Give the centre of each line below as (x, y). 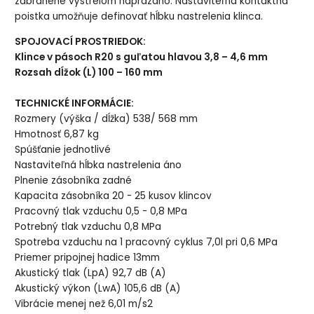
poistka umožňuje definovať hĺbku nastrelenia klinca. (139, 17)
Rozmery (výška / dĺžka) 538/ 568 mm (107, 119)
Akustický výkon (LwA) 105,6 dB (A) (98, 289)
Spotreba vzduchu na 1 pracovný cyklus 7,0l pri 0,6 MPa (146, 243)
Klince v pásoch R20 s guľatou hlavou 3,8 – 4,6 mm (142, 57)
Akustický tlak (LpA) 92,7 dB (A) (91, 273)
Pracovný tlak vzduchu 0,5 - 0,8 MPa (101, 212)
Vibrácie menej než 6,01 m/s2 (84, 304)
